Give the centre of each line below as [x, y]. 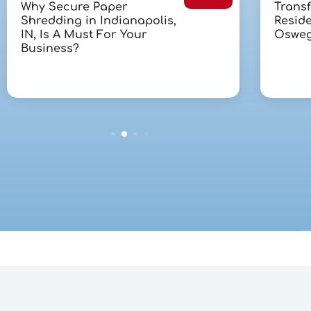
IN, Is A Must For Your [84, 35]
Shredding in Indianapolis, [98, 21]
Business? [50, 49]
